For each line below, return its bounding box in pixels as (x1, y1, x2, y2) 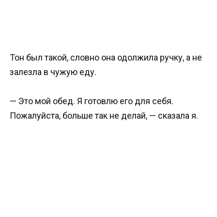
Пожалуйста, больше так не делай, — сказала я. (10, 110, 198, 121)
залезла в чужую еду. (10, 66, 96, 77)
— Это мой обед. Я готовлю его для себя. (10, 96, 173, 107)
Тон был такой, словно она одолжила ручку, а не (10, 52, 202, 62)
